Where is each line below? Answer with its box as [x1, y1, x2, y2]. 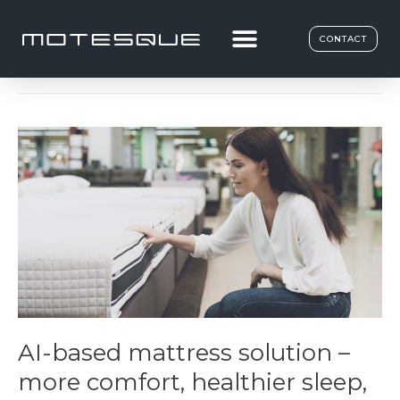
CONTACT [320, 33, 367, 45]
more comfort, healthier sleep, [18, 367, 367, 396]
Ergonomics [18, 32, 232, 76]
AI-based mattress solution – [18, 337, 350, 367]
